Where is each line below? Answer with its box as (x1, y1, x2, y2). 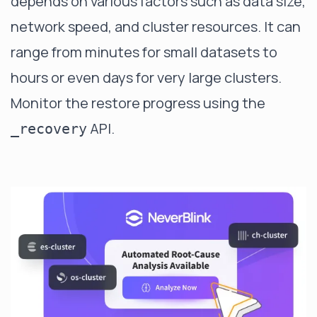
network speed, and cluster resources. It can (11, 16, 301, 36)
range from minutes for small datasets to (11, 42, 277, 62)
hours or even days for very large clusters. (11, 67, 282, 87)
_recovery (11, 120, 87, 137)
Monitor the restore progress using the (11, 93, 265, 113)
